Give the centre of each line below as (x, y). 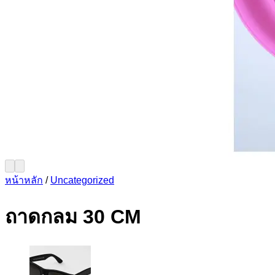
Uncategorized (82, 180)
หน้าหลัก (24, 180)
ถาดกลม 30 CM (73, 217)
